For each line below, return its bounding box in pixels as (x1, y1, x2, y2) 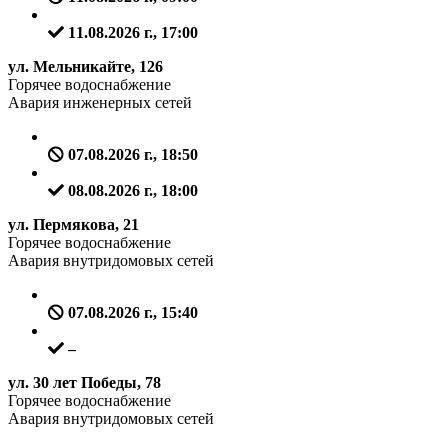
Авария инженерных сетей (8, 94, 192, 112)
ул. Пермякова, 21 (8, 216, 139, 234)
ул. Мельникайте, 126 (8, 58, 163, 76)
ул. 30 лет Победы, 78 (8, 374, 161, 392)
